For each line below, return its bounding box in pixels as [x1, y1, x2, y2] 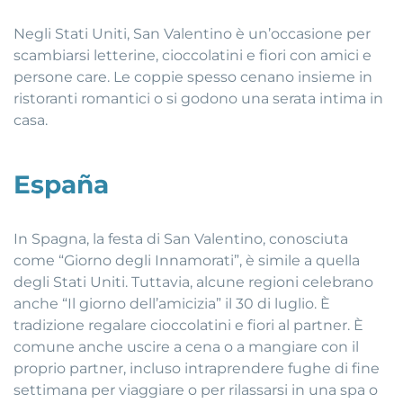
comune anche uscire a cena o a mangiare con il [13, 338, 359, 356]
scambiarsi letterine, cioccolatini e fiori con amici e [13, 47, 372, 65]
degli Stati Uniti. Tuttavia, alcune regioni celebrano [13, 273, 373, 291]
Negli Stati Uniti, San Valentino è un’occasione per [13, 25, 371, 43]
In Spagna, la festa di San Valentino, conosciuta [13, 230, 348, 248]
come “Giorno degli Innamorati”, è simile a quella [13, 252, 360, 270]
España [13, 169, 109, 201]
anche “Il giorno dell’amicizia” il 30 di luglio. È [13, 295, 330, 313]
